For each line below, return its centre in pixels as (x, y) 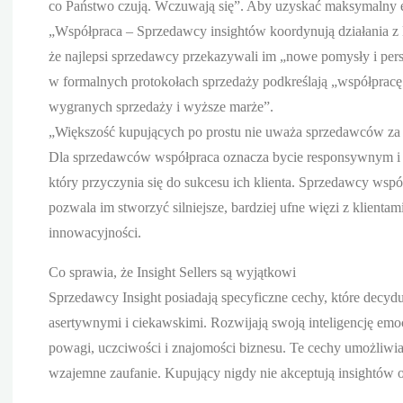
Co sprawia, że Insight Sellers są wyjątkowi (172, 272)
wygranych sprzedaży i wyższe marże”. (161, 106)
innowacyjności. (95, 232)
